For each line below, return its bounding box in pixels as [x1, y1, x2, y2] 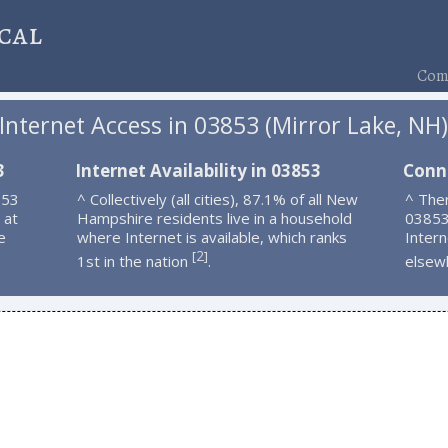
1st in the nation [76, 250, 192, 271]
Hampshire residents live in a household [76, 207, 352, 228]
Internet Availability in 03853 [74, 158, 321, 182]
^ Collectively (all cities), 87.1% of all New [76, 188, 358, 209]
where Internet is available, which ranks [76, 226, 347, 247]
